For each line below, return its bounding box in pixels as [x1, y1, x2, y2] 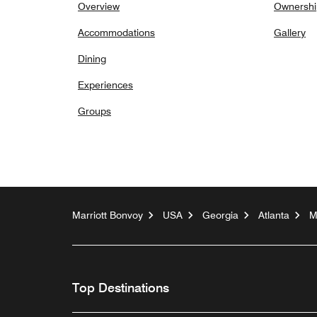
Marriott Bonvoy [72, 209, 143, 221]
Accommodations [78, 27, 155, 38]
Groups [78, 105, 111, 117]
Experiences [78, 79, 133, 91]
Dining [78, 53, 106, 64]
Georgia [202, 209, 238, 221]
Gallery [274, 27, 306, 38]
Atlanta [258, 209, 289, 221]
